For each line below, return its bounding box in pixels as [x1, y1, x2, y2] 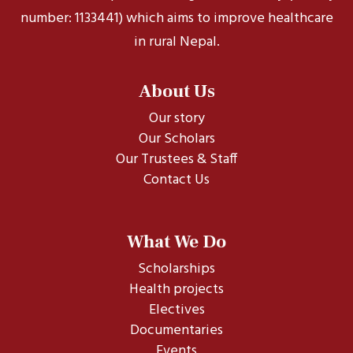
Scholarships [138, 258, 215, 281]
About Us [138, 80, 215, 104]
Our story [148, 107, 205, 131]
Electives [148, 299, 205, 322]
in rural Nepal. [133, 31, 220, 54]
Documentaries [130, 319, 223, 343]
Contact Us [143, 169, 210, 192]
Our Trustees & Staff [116, 148, 237, 172]
